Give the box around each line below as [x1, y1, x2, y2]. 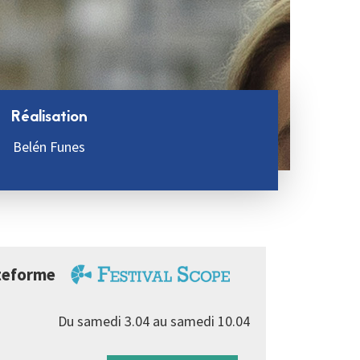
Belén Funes [13, 137, 85, 156]
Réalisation [10, 105, 88, 129]
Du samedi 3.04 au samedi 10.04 [58, 312, 250, 330]
